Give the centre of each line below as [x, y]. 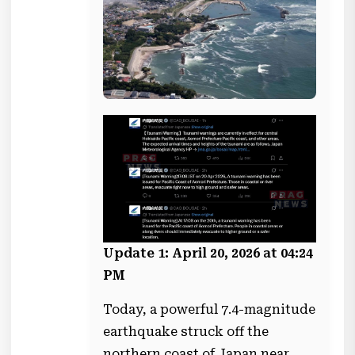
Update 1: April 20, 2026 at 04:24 [208, 253]
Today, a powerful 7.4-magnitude [210, 309]
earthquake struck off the [186, 331]
